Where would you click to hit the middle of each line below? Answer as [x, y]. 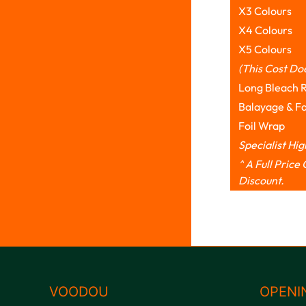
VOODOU [79, 291]
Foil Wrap [261, 125]
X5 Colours [265, 49]
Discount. [261, 180]
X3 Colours [265, 11]
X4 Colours [265, 30]
